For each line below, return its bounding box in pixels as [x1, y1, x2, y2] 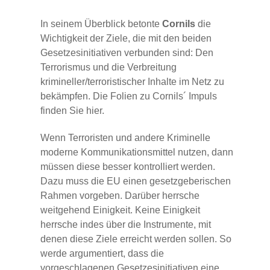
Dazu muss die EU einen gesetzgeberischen [40, 175, 231, 186]
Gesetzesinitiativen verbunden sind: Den [40, 47, 213, 58]
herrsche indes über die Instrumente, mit [40, 219, 211, 230]
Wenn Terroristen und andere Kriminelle [40, 132, 210, 143]
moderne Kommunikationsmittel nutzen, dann [40, 146, 233, 157]
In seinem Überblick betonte [40, 18, 162, 29]
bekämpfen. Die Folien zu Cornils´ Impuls [40, 90, 217, 101]
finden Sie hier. [40, 105, 104, 116]
